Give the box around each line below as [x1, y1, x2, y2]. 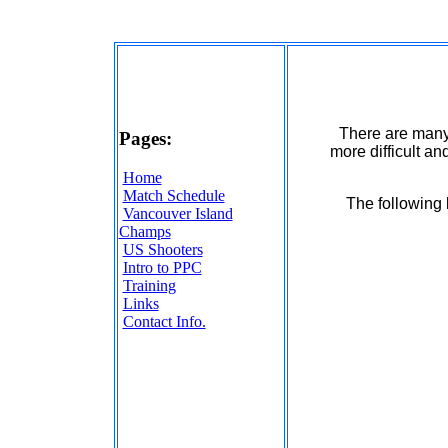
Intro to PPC [122, 259, 202, 277]
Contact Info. [122, 313, 206, 331]
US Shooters [122, 241, 203, 259]
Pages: [118, 128, 172, 150]
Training [122, 277, 176, 295]
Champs [118, 223, 171, 241]
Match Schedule [122, 187, 225, 205]
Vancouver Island [122, 205, 233, 223]
